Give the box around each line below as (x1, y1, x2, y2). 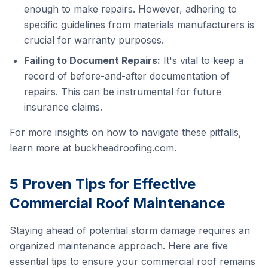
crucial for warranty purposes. (24, 34, 164, 46)
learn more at (10, 142, 74, 154)
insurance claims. (24, 101, 102, 113)
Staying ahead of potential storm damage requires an (10, 224, 250, 236)
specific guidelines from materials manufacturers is (24, 19, 254, 31)
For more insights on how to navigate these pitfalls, (10, 126, 242, 138)
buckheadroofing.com (74, 142, 174, 154)
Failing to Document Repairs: (24, 54, 160, 66)
